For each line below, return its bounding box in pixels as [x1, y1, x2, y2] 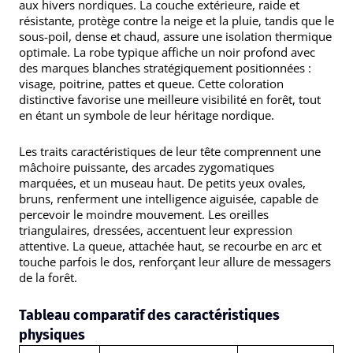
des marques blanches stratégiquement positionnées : [19, 59, 311, 76]
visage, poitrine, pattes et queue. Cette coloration [19, 75, 284, 91]
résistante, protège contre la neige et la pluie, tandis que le [19, 12, 334, 28]
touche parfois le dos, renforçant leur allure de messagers [19, 254, 331, 269]
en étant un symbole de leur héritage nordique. [19, 106, 274, 123]
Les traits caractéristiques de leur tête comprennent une [19, 143, 321, 159]
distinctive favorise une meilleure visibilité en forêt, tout [19, 91, 321, 107]
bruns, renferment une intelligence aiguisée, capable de [19, 191, 318, 206]
